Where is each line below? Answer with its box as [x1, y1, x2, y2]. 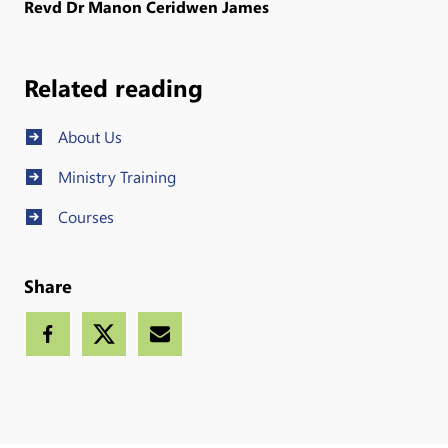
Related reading [24, 70, 203, 104]
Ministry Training [57, 165, 176, 187]
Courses [57, 205, 114, 227]
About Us [57, 125, 122, 147]
